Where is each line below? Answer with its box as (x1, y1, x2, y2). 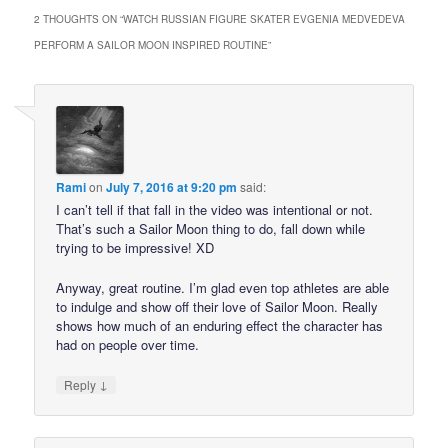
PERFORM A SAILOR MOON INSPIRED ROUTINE (34, 37, 269, 52)
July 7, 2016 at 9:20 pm (106, 177, 238, 196)
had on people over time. (56, 334, 200, 354)
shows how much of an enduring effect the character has (56, 315, 384, 335)
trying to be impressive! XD (56, 237, 215, 257)
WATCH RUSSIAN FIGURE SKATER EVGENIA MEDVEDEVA (123, 11, 406, 26)
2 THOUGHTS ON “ (34, 11, 124, 26)
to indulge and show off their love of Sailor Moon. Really (56, 296, 379, 316)
